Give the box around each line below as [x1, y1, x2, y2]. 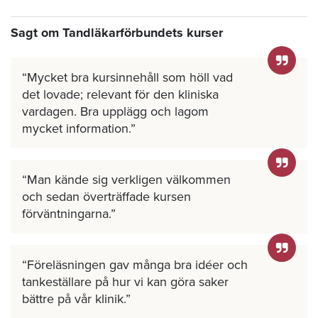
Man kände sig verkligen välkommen [27, 171, 231, 187]
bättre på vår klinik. [22, 290, 126, 307]
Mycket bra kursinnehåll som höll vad [27, 69, 233, 85]
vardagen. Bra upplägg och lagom [22, 103, 209, 119]
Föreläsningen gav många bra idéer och [27, 256, 248, 273]
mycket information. [22, 120, 131, 136]
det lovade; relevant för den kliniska [22, 86, 219, 102]
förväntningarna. [22, 205, 111, 221]
